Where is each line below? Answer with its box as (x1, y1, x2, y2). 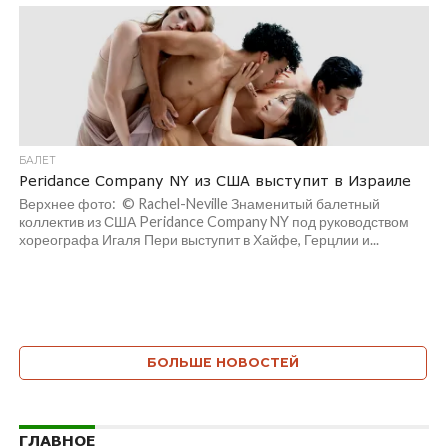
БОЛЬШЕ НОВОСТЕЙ (146, 355, 299, 370)
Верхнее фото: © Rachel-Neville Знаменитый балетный (18, 195, 380, 212)
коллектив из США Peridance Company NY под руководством (18, 213, 409, 230)
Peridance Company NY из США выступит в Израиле (18, 172, 411, 189)
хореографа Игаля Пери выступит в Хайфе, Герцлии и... (18, 231, 379, 248)
